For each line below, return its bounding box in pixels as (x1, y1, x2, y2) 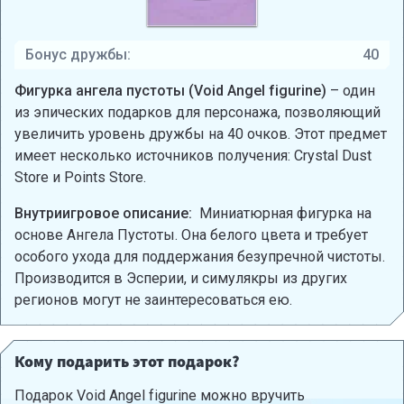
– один (326, 81, 375, 99)
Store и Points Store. (14, 168, 146, 186)
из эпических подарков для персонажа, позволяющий (14, 103, 381, 121)
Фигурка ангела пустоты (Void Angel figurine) (14, 81, 326, 99)
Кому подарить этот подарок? (14, 350, 240, 372)
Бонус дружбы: (25, 45, 134, 63)
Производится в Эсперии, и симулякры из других (14, 269, 347, 287)
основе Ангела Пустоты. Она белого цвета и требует (14, 225, 368, 243)
